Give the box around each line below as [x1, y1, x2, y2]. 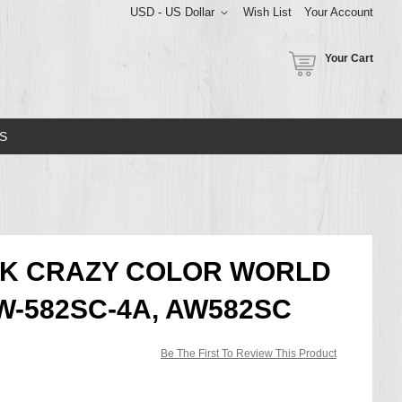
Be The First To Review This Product [161, 346, 336, 360]
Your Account [304, 5, 373, 19]
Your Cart [325, 52, 373, 65]
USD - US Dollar [130, 5, 214, 19]
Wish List [243, 5, 292, 19]
